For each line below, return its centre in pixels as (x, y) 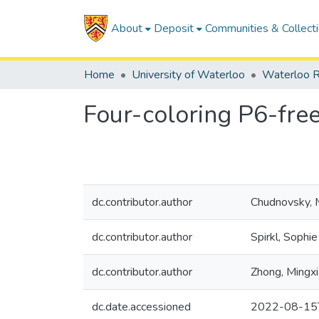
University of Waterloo (188, 75)
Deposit (173, 28)
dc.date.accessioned (141, 307)
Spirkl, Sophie (284, 237)
